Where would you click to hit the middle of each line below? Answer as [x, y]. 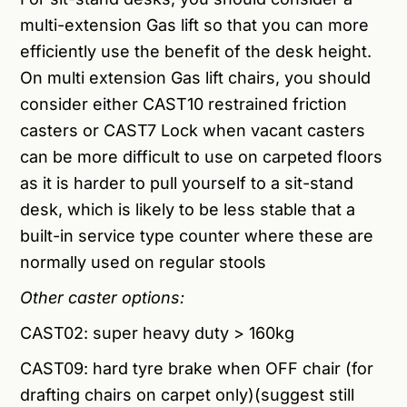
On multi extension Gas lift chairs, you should [196, 78]
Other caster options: [103, 298]
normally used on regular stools [144, 263]
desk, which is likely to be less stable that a [188, 210]
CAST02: [57, 333]
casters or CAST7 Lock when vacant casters [193, 131]
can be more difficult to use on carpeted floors [202, 157]
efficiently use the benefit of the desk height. [196, 52]
